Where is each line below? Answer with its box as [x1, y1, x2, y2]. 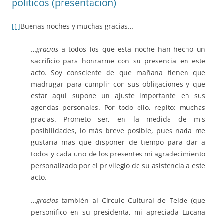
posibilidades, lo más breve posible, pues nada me [31, 126, 205, 136]
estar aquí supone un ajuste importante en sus [31, 91, 205, 101]
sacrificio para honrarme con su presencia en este [31, 56, 205, 66]
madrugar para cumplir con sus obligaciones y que [31, 79, 205, 89]
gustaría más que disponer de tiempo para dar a [31, 138, 205, 147]
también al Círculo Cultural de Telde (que [58, 196, 205, 205]
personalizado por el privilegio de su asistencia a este [31, 161, 205, 170]
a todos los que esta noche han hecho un [58, 45, 205, 54]
